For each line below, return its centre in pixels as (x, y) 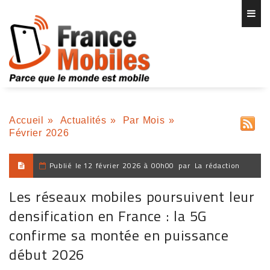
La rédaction (217, 165)
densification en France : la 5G (108, 216)
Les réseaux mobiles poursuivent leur (132, 196)
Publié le (66, 165)
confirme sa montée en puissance (119, 235)
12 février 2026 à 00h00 (129, 165)
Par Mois (144, 120)
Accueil (27, 120)
